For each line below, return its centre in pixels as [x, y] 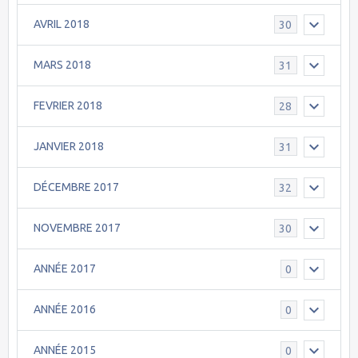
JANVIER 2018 [69, 147]
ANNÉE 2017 [65, 269]
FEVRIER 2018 [68, 106]
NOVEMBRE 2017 [77, 228]
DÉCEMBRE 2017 [76, 187]
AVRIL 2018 [62, 24]
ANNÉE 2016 [65, 310]
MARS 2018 [62, 65]
